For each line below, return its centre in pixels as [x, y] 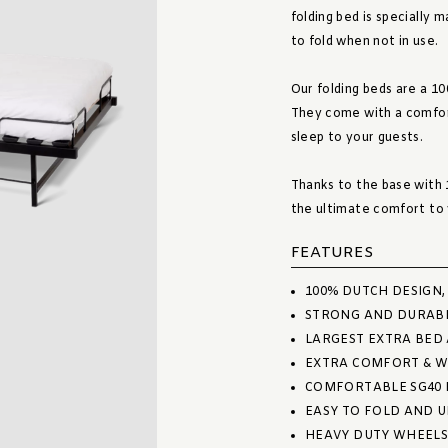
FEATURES [332, 253]
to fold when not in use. [364, 42]
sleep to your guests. [357, 138]
